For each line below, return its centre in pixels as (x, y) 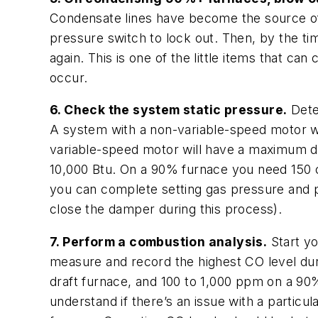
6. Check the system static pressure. (169, 110)
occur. (69, 77)
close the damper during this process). (166, 209)
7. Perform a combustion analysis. (159, 241)
